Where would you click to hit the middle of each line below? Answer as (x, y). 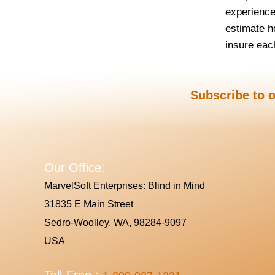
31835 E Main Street (89, 204)
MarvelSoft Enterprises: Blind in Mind (125, 186)
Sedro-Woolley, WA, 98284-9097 (115, 223)
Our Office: (75, 168)
